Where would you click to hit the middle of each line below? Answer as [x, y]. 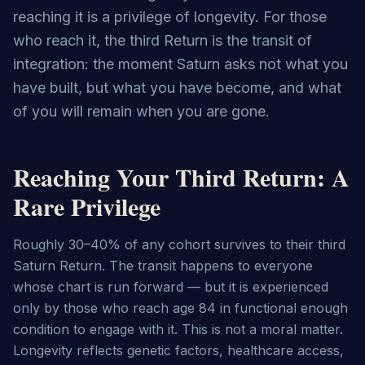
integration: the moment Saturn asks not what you [180, 64]
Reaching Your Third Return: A [181, 177]
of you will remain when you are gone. [141, 111]
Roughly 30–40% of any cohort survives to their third [179, 244]
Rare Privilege [87, 206]
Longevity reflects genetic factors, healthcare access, [178, 350]
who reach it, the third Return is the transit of [163, 40]
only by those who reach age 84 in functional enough [180, 308]
